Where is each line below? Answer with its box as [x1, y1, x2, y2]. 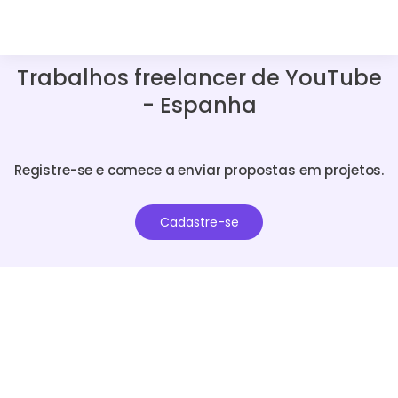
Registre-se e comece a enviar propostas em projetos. [13, 160, 385, 179]
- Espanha [141, 91, 257, 120]
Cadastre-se [159, 213, 239, 231]
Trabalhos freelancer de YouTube [16, 63, 382, 92]
